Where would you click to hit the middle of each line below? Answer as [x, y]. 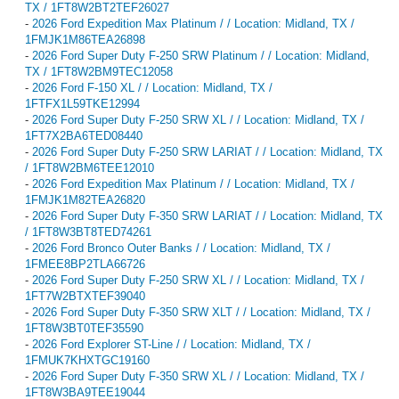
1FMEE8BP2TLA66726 [85, 264]
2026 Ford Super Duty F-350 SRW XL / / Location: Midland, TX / [198, 376]
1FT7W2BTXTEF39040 [85, 296]
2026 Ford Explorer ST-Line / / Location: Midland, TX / [171, 344]
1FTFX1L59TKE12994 [82, 103]
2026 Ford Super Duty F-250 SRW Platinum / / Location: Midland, [201, 55]
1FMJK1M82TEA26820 [85, 199]
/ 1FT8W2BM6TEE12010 [90, 167]
